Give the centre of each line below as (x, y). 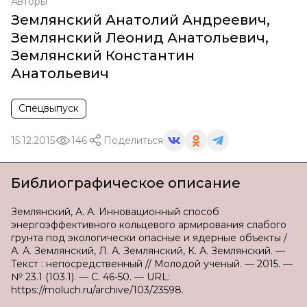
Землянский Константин (103, 56)
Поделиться (133, 140)
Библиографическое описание (126, 183)
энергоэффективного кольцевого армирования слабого (149, 225)
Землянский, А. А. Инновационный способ (115, 212)
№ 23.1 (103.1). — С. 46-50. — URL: (90, 277)
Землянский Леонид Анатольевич (138, 38)
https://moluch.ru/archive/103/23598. (97, 290)
